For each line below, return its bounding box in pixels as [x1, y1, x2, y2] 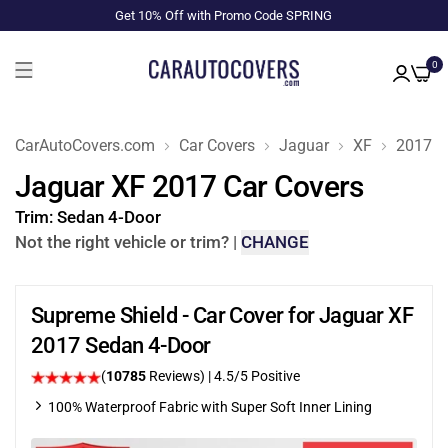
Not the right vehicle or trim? [15, 232, 229, 252]
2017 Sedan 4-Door [31, 333, 211, 358]
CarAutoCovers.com [15, 135, 155, 155]
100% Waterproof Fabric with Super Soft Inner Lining [48, 399, 372, 415]
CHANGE [241, 232, 309, 252]
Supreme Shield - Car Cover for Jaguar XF [31, 303, 414, 328]
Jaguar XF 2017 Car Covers [15, 169, 364, 204]
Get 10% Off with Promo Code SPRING [115, 8, 333, 23]
